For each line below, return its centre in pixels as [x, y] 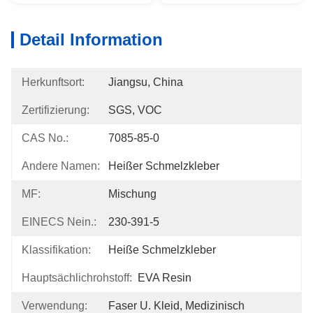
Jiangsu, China [146, 82]
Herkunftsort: [53, 82]
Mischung [132, 194]
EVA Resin [165, 278]
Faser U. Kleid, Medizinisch [176, 306]
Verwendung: [54, 306]
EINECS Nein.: [59, 222]
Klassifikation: [56, 250]
